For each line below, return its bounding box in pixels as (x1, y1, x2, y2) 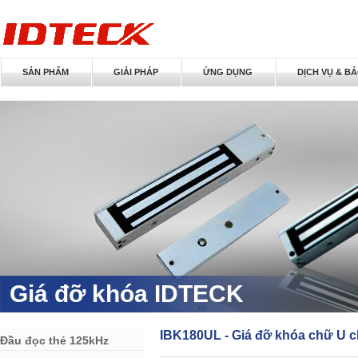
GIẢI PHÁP (113, 67, 158, 77)
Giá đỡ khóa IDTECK (10, 280, 244, 307)
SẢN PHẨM (22, 67, 69, 77)
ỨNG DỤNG (203, 67, 253, 77)
